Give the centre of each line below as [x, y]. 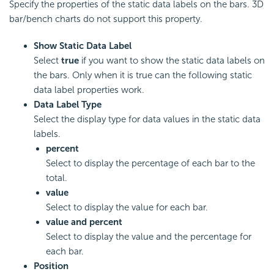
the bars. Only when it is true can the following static [143, 75]
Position [51, 266]
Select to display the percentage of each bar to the [150, 163]
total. [57, 178]
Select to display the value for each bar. [127, 207]
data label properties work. [89, 90]
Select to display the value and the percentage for [149, 237]
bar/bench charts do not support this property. [106, 19]
